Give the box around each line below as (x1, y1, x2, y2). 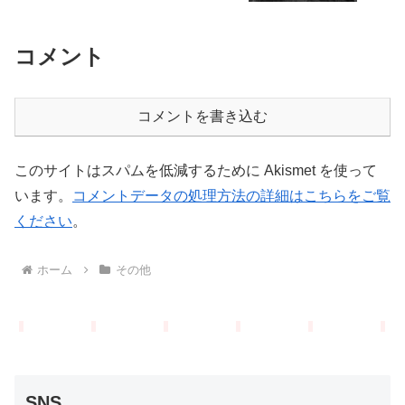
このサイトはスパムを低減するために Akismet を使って (14, 162, 377, 178)
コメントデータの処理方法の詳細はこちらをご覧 (72, 187, 391, 203)
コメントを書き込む (137, 108, 268, 124)
